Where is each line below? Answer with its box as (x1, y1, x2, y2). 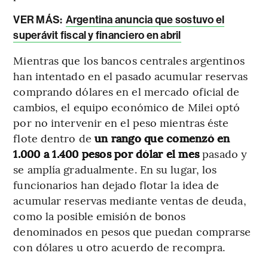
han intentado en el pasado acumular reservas (13, 68, 248, 84)
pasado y (202, 146, 248, 162)
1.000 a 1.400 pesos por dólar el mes (13, 146, 203, 162)
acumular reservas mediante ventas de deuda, (13, 193, 246, 208)
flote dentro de (13, 130, 95, 146)
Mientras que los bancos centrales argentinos (13, 53, 245, 68)
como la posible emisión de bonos (13, 208, 186, 224)
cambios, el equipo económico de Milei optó (13, 99, 240, 115)
